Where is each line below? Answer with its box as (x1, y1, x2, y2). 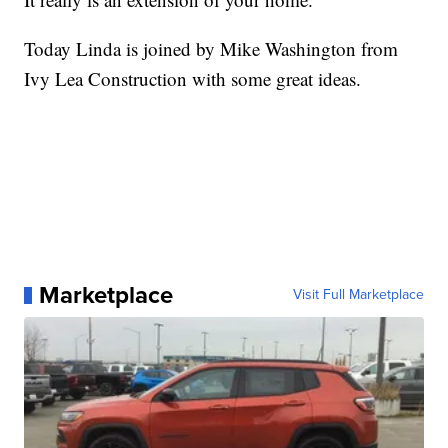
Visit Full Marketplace (292, 284, 424, 306)
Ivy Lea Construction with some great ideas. (24, 66, 362, 92)
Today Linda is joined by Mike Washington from (24, 36, 399, 62)
